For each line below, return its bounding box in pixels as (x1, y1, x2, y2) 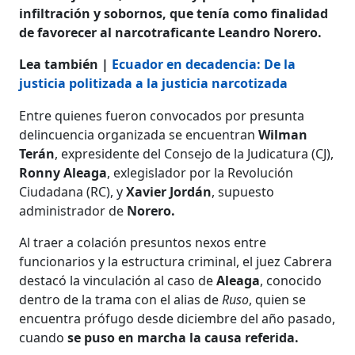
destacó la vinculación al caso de (19, 271, 217, 289)
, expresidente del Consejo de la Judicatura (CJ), (55, 144, 334, 162)
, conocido (260, 271, 323, 289)
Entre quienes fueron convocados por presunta (19, 106, 305, 124)
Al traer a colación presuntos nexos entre (19, 233, 267, 251)
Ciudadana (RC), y (19, 182, 127, 200)
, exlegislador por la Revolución (107, 163, 294, 181)
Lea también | (19, 55, 113, 73)
